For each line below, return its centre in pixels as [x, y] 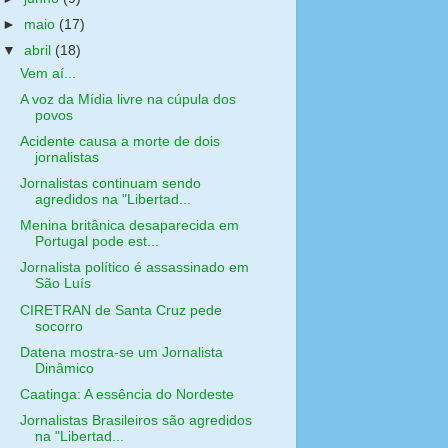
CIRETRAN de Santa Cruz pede [120, 310]
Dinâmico [64, 368]
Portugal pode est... [96, 242]
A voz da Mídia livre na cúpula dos [127, 99]
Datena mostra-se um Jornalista [121, 352]
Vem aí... [47, 73]
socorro [58, 326]
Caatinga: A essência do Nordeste [126, 394]
